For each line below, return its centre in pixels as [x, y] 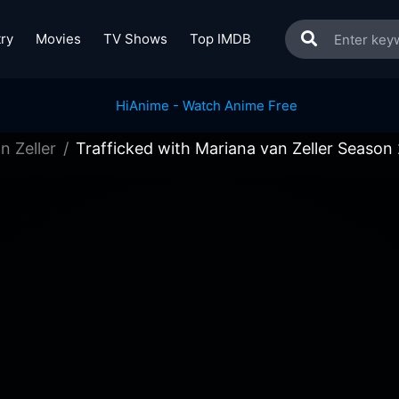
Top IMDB [220, 39]
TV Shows [135, 39]
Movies [58, 39]
